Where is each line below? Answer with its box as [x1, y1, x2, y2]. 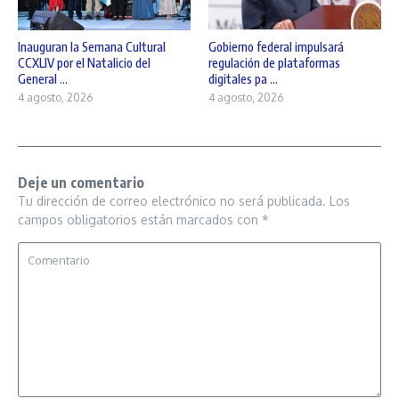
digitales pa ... [208, 71, 278, 87]
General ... [18, 71, 68, 87]
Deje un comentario [18, 174, 145, 192]
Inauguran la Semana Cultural [18, 39, 166, 55]
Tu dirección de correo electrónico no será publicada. [18, 193, 326, 209]
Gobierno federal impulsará [208, 39, 344, 55]
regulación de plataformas [208, 55, 340, 71]
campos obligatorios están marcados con [18, 212, 262, 228]
